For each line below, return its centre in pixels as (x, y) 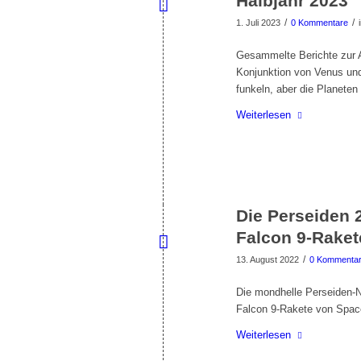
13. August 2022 (268, 259)
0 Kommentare (320, 22)
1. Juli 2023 (258, 22)
